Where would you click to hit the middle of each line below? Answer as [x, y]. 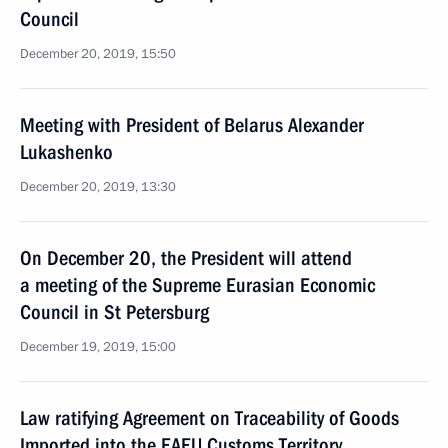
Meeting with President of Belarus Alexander [192, 125]
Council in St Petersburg [114, 312]
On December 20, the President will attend [186, 258]
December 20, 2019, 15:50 [98, 54]
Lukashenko [66, 152]
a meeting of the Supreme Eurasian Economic [197, 285]
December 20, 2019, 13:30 [98, 187]
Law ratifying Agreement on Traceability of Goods [209, 418]
